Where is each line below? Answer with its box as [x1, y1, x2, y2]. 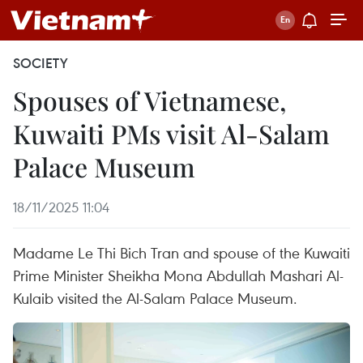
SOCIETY [13, 54, 68, 72]
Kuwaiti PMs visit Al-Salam [13, 116, 330, 151]
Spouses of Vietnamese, [13, 83, 286, 117]
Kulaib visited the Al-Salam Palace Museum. [13, 288, 297, 308]
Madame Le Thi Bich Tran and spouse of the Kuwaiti [13, 242, 350, 263]
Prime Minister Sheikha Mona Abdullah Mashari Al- [13, 265, 344, 285]
